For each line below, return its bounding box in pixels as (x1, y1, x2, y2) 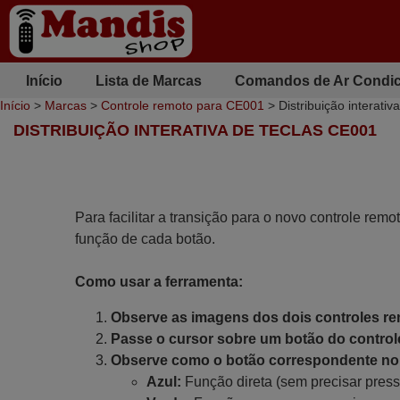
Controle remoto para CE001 (101, 98, 264, 112)
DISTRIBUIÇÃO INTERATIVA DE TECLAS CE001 (13, 121, 377, 139)
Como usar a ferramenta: (74, 274, 243, 289)
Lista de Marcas (95, 72, 202, 88)
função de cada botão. (74, 231, 215, 246)
